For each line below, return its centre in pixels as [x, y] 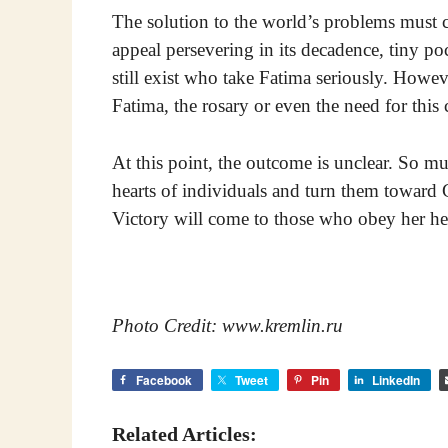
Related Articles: [184, 433]
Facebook [164, 379]
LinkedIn [396, 379]
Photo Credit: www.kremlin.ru [227, 326]
